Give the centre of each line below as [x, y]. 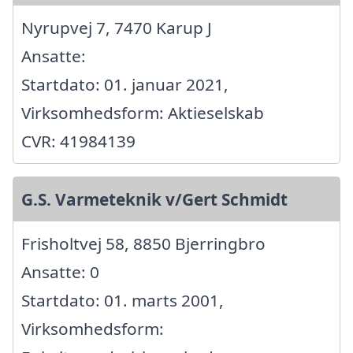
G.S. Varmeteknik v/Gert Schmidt [154, 199]
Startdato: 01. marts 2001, [123, 300]
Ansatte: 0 [60, 271]
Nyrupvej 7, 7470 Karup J [117, 27]
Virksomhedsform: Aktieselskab [143, 112]
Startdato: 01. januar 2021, [125, 84]
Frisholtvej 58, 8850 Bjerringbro [143, 243]
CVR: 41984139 [78, 141]
